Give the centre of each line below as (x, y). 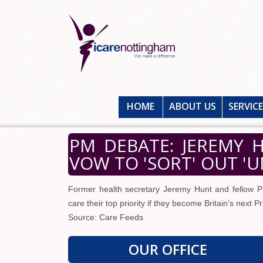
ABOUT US (193, 106)
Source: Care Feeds (106, 217)
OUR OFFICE (168, 249)
